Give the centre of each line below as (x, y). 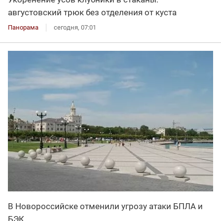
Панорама (23, 27)
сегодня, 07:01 (75, 27)
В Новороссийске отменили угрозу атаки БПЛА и (105, 206)
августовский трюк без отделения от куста (92, 12)
